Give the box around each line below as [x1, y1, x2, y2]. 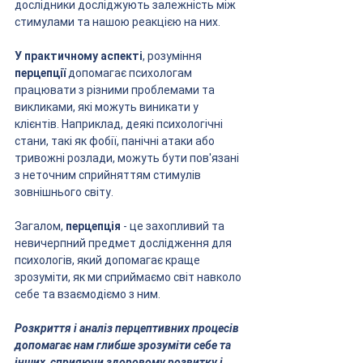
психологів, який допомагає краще [15, 253, 203, 267]
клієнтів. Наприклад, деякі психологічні [15, 117, 225, 130]
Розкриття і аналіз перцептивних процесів [15, 321, 241, 335]
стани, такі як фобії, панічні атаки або [15, 134, 217, 147]
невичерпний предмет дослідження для [15, 236, 234, 250]
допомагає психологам [66, 66, 194, 79]
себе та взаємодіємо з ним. [15, 287, 163, 301]
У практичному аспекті [15, 49, 143, 62]
